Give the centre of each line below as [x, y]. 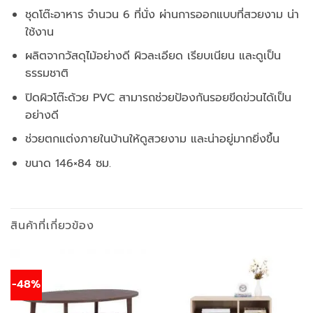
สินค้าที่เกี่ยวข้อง [52, 225]
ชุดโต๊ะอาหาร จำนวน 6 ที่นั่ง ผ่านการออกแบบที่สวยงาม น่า [162, 14]
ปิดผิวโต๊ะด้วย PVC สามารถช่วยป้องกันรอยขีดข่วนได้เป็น [158, 97]
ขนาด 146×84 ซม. [68, 164]
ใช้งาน [39, 32]
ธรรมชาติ [46, 74]
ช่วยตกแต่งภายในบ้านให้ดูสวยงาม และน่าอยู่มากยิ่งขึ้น [152, 139]
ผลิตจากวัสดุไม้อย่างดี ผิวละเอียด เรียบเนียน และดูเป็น [153, 56]
